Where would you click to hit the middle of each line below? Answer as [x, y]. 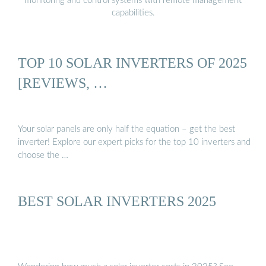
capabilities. [133, 12]
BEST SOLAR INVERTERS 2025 [117, 201]
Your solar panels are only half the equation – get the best [126, 129]
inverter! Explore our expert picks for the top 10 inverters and [134, 142]
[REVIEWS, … [63, 83]
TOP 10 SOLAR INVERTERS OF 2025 [132, 63]
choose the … [43, 155]
